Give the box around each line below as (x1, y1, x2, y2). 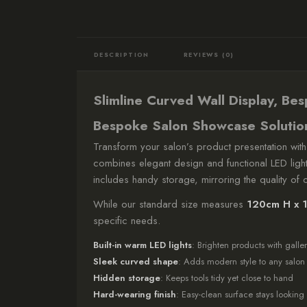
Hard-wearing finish (93, 288, 176, 301)
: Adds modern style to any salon (178, 255, 305, 268)
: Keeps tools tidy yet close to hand (160, 271, 293, 284)
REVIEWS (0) (183, 50, 234, 59)
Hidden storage (93, 271, 160, 284)
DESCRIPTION (94, 50, 149, 59)
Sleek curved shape (93, 255, 178, 268)
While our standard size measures (93, 197, 247, 212)
